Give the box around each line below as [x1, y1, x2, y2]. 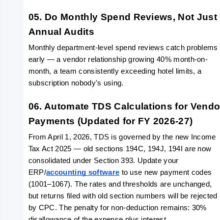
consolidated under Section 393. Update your [28, 157, 179, 165]
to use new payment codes [119, 168, 212, 176]
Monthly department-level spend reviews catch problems [28, 44, 218, 52]
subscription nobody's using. [28, 79, 126, 87]
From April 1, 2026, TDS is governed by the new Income [28, 133, 216, 141]
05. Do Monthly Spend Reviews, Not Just [28, 12, 217, 22]
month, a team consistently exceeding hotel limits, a [28, 67, 202, 75]
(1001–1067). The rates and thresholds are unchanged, [28, 180, 212, 188]
